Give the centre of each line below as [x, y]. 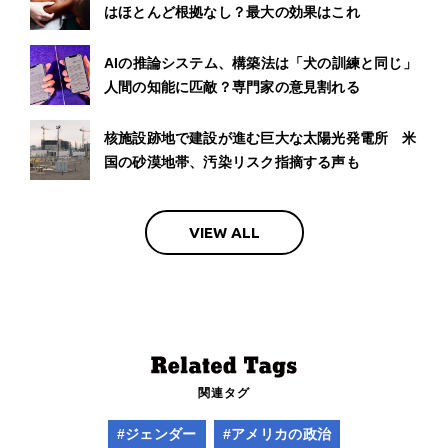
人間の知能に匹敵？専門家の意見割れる [232, 87]
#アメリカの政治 [277, 434]
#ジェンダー [156, 434]
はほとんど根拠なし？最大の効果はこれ [232, 12]
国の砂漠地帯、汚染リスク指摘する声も [232, 162]
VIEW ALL [224, 232]
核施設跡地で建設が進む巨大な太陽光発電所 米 [260, 138]
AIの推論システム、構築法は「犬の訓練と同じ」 [260, 63]
